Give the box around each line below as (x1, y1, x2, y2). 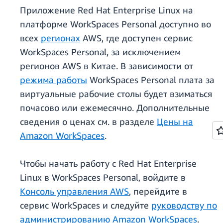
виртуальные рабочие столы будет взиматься (20, 88, 212, 100)
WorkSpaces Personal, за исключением (20, 46, 181, 58)
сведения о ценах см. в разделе (20, 116, 157, 127)
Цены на (157, 116, 193, 127)
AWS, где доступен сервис (80, 32, 193, 44)
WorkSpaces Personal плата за (87, 74, 215, 86)
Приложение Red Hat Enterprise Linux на (20, 4, 193, 16)
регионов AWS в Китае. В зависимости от (20, 60, 193, 72)
